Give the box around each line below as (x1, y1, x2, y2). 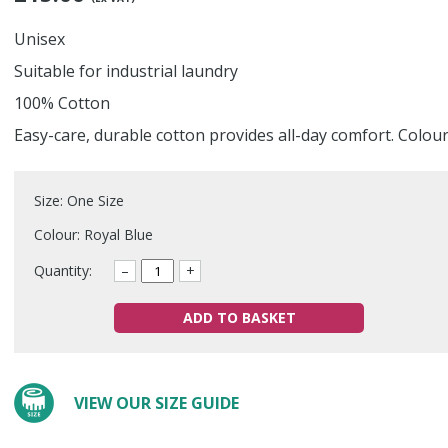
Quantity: (34, 261, 92, 280)
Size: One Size (34, 191, 124, 210)
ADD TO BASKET (182, 308, 296, 327)
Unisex (14, 28, 69, 50)
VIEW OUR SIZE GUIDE (74, 392, 239, 414)
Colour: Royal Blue (34, 225, 153, 244)
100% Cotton (14, 92, 110, 114)
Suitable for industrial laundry (14, 60, 238, 82)
